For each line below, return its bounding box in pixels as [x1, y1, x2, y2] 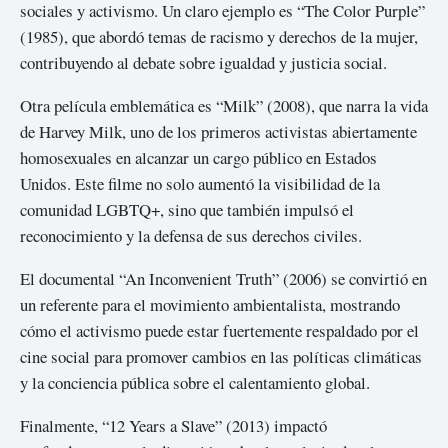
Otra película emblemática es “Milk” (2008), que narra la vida [20, 94, 428, 118]
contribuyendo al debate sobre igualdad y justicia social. [20, 51, 387, 75]
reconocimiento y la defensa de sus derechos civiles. [20, 224, 362, 248]
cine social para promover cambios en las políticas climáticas [20, 344, 422, 368]
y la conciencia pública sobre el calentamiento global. [20, 370, 370, 394]
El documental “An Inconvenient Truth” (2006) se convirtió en [20, 266, 427, 290]
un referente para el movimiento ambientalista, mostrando [20, 292, 400, 316]
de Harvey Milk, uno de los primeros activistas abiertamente [20, 120, 417, 144]
